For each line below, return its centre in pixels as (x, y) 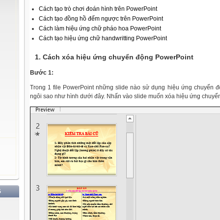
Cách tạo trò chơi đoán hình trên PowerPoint (98, 9)
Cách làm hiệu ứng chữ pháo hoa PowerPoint (100, 28)
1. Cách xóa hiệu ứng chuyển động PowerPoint (114, 57)
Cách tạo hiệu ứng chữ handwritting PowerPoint (103, 38)
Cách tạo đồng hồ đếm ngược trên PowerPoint (101, 19)
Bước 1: (42, 73)
